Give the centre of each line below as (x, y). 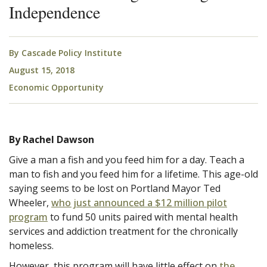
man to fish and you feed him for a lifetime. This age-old (133, 174)
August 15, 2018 (42, 70)
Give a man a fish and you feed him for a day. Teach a (127, 159)
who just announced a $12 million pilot (139, 202)
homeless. (31, 245)
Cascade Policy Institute (72, 52)
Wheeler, (30, 202)
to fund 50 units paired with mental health (143, 217)
